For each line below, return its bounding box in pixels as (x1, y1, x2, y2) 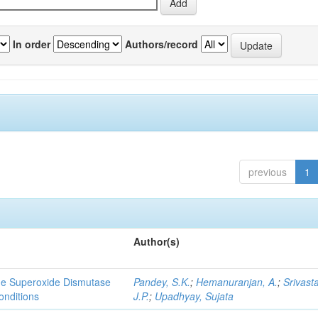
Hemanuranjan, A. (196, 275, 278, 289)
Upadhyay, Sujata (155, 289, 234, 303)
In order (13, 36, 50, 51)
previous (248, 165, 287, 179)
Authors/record (125, 36, 198, 51)
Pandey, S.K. (133, 275, 191, 289)
